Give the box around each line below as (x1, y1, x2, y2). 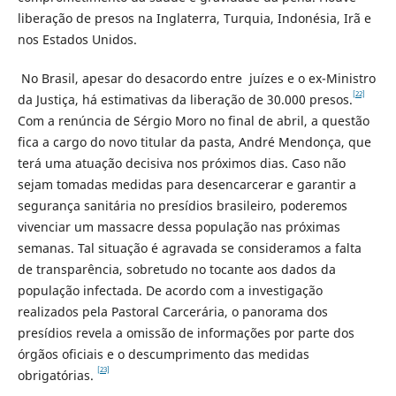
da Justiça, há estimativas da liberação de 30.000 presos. (17, 91, 353, 109)
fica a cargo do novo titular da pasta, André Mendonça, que (17, 133, 371, 151)
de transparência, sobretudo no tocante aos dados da (17, 261, 336, 278)
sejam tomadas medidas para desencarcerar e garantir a (17, 176, 356, 194)
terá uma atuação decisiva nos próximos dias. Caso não (17, 155, 346, 172)
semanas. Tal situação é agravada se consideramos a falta (17, 240, 362, 257)
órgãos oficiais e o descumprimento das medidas (17, 346, 309, 363)
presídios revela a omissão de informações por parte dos (17, 324, 354, 342)
